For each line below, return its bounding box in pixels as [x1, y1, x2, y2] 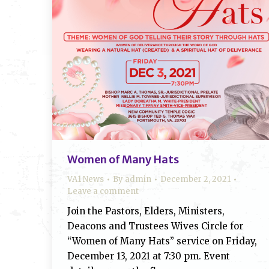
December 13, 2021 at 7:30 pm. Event [67, 250, 230, 262]
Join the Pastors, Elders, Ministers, [67, 205, 225, 217]
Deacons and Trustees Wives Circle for [67, 220, 243, 232]
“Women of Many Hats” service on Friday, [67, 235, 257, 247]
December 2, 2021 [160, 174, 231, 184]
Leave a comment [67, 186, 139, 196]
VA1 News [67, 174, 104, 184]
